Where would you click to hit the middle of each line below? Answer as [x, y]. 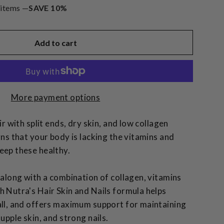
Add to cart [55, 42]
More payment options [55, 97]
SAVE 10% [48, 8]
